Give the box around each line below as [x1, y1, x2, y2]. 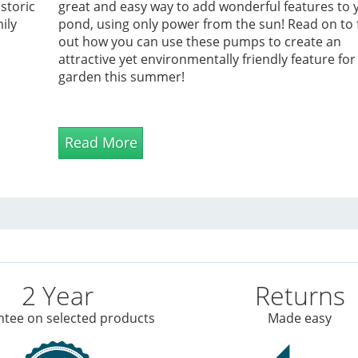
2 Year [21, 278, 93, 313]
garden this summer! [58, 68, 185, 86]
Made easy [268, 309, 332, 328]
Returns [254, 278, 345, 313]
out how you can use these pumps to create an [58, 33, 342, 51]
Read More [64, 133, 137, 153]
